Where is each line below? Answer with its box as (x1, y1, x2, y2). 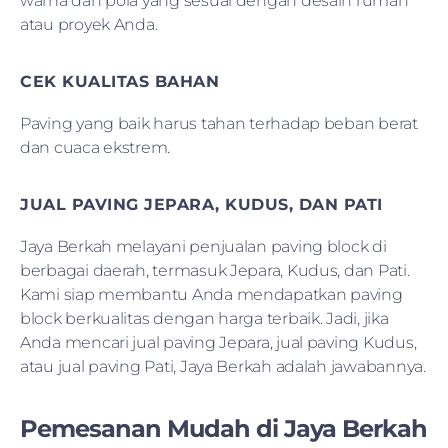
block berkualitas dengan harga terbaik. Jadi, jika (20, 308, 389, 328)
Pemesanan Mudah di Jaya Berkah (20, 413, 428, 443)
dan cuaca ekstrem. (20, 137, 171, 157)
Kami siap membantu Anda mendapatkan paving (20, 284, 403, 304)
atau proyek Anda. (20, 14, 158, 34)
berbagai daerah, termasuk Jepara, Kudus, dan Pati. (20, 260, 410, 280)
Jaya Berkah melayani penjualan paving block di (20, 236, 387, 256)
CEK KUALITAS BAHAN (20, 71, 219, 91)
